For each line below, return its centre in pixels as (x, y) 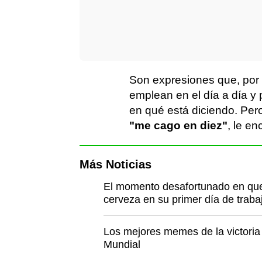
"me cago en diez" (178, 125)
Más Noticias (116, 164)
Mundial (122, 244)
